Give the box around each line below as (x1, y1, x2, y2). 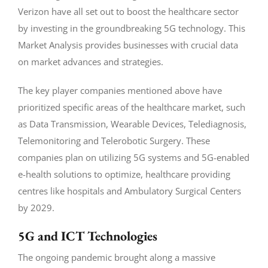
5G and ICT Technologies (17, 227, 157, 245)
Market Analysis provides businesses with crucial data (17, 38, 238, 51)
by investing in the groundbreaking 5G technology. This (17, 22, 245, 34)
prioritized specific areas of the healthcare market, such (17, 100, 245, 113)
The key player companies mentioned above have (17, 84, 222, 96)
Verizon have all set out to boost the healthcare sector (17, 5, 239, 17)
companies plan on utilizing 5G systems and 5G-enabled (17, 151, 249, 163)
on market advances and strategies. (17, 55, 163, 68)
